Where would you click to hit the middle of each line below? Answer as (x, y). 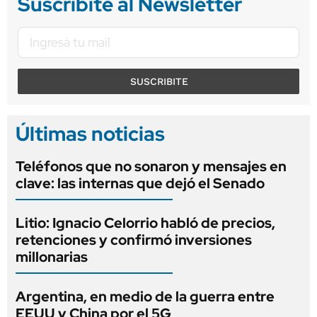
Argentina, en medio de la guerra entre (145, 296)
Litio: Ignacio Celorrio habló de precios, (145, 223)
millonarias (52, 257)
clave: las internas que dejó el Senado (140, 183)
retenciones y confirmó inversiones (134, 240)
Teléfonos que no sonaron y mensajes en (151, 166)
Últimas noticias (90, 133)
